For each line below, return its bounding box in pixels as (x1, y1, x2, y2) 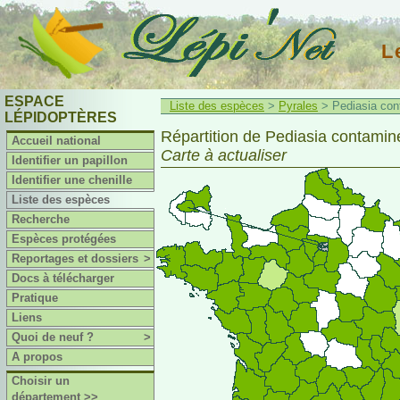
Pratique (12, 291, 59, 304)
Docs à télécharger (12, 271, 115, 285)
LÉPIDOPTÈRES (4, 110, 117, 125)
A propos (12, 350, 63, 363)
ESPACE (4, 94, 64, 109)
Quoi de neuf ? (12, 330, 95, 344)
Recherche (12, 212, 71, 226)
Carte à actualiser (161, 146, 287, 164)
